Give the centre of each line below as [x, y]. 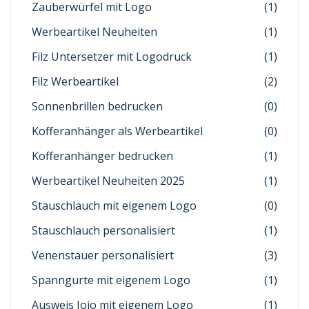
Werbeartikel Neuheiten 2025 [108, 181]
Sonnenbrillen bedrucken [97, 106]
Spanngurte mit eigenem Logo [111, 280]
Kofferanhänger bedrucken [102, 156]
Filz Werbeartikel [75, 81]
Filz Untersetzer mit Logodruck [112, 57]
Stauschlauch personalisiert [103, 230]
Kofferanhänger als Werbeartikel [117, 131]
